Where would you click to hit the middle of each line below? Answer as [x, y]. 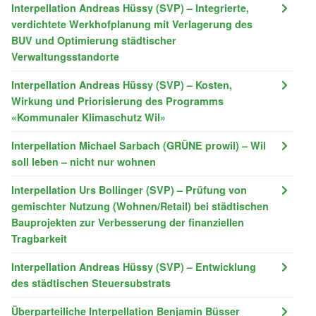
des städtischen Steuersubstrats [91, 282]
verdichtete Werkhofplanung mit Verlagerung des [132, 24]
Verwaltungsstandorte [65, 56]
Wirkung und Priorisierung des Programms [117, 101]
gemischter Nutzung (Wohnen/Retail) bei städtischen [140, 206]
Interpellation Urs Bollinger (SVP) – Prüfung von [129, 189]
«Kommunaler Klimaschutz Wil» [89, 117]
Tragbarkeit [39, 238]
